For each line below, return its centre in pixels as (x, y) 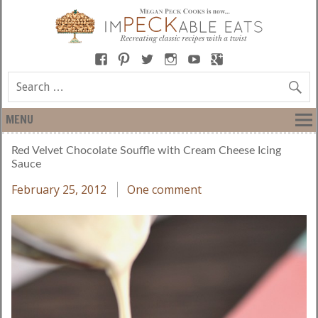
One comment (164, 189)
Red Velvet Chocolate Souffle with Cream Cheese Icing (146, 151)
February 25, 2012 (59, 189)
